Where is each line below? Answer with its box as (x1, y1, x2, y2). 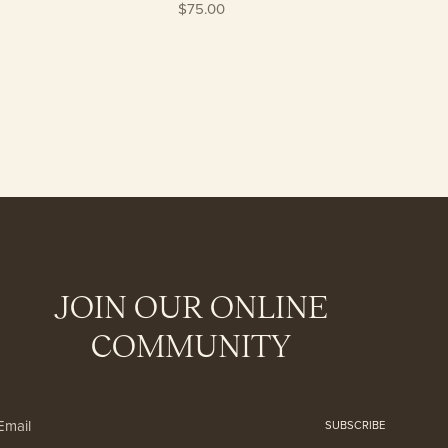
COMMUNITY (90, 330, 291, 364)
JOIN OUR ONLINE (54, 291, 328, 325)
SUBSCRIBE (325, 417, 386, 433)
